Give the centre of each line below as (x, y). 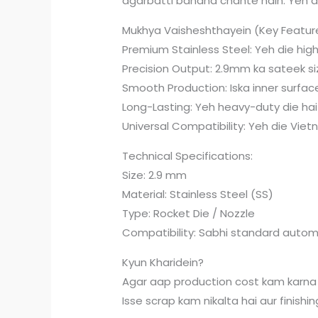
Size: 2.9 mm (155, 175)
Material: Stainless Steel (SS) (198, 194)
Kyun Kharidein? (163, 262)
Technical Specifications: (188, 155)
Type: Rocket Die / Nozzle (189, 213)
